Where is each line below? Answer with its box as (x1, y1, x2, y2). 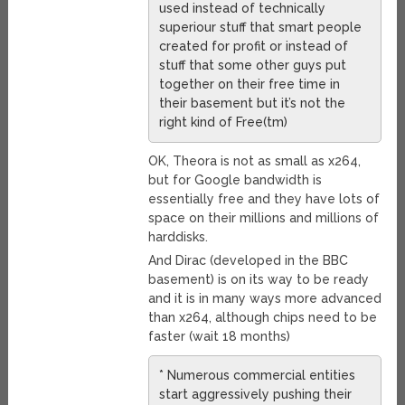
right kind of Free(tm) (158, 115, 287, 130)
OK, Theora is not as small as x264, (147, 154, 361, 169)
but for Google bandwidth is (147, 173, 322, 188)
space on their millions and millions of (147, 211, 379, 226)
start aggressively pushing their (158, 387, 352, 402)
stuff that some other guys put (158, 58, 346, 73)
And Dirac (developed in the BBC (147, 253, 348, 268)
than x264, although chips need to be (147, 310, 377, 325)
